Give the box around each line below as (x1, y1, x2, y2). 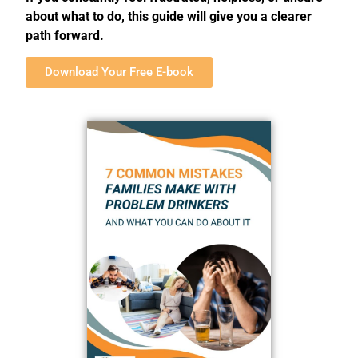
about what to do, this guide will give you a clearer (26, 8, 312, 24)
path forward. (26, 27, 104, 43)
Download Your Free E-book (45, 65, 193, 80)
